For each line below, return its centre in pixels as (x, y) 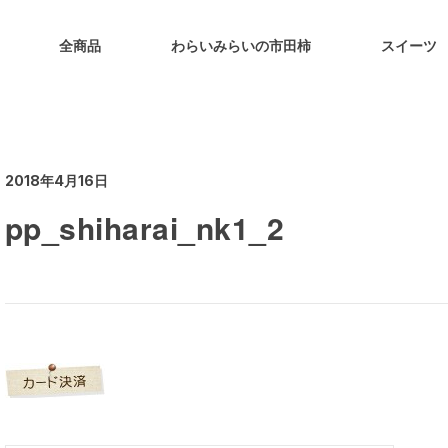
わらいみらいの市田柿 (241, 44)
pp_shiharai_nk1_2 (144, 227)
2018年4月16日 (56, 180)
